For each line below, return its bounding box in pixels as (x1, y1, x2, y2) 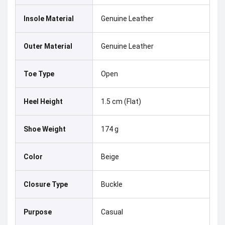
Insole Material (24, 15, 74, 23)
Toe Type (24, 70, 54, 78)
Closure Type (24, 180, 68, 188)
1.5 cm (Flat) (101, 97, 141, 105)
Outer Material (24, 42, 72, 50)
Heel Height (24, 97, 63, 105)
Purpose (24, 208, 52, 216)
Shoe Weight (24, 125, 66, 133)
